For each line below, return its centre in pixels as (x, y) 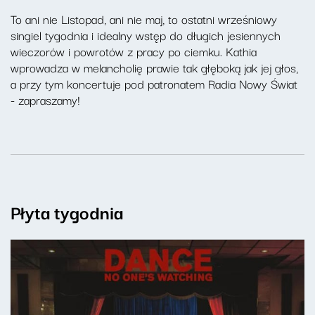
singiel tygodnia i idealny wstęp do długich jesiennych (146, 35)
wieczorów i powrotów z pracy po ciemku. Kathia (134, 51)
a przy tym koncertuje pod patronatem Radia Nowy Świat (154, 83)
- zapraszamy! (45, 99)
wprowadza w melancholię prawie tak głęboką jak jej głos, (154, 67)
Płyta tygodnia (67, 212)
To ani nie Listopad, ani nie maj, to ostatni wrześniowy (144, 19)
